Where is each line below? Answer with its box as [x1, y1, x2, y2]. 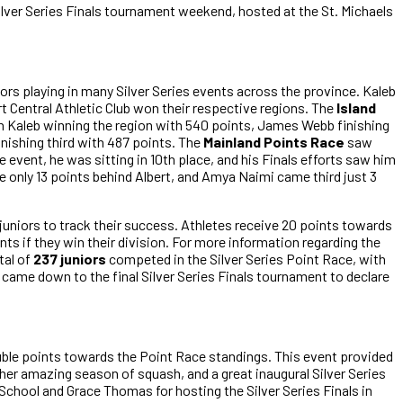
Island [336, 98, 376, 116]
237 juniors [33, 249, 106, 267]
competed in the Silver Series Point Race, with [106, 249, 386, 267]
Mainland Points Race [203, 132, 345, 150]
